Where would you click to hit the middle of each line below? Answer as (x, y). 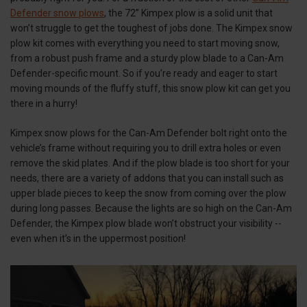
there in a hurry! (46, 103)
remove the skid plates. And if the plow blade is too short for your (150, 163)
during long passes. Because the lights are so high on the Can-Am (151, 208)
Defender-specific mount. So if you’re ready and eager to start (144, 73)
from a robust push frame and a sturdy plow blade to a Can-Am (147, 58)
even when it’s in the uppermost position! (98, 238)
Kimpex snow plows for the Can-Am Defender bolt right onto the (149, 133)
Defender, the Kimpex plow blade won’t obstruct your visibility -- (146, 223)
